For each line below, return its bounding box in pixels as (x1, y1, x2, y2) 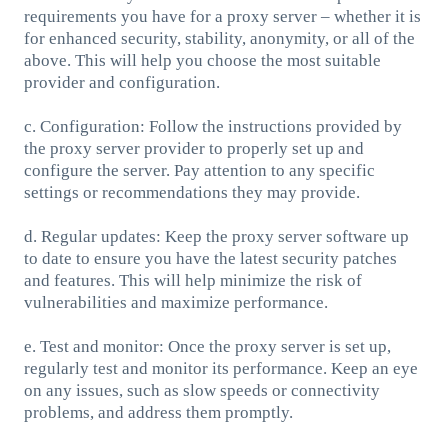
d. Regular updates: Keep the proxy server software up (23, 226, 409, 246)
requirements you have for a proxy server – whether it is (23, 6, 421, 26)
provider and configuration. (23, 72, 220, 92)
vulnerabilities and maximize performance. (23, 292, 328, 312)
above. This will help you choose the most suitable (23, 50, 381, 70)
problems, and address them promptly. (23, 402, 293, 422)
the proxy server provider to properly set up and (23, 138, 364, 158)
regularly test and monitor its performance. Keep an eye (23, 358, 418, 378)
